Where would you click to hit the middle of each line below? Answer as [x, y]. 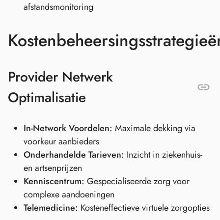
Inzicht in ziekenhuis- [163, 154]
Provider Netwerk [60, 77]
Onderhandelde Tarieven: [74, 154]
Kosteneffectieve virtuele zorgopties [144, 207]
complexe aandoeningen [69, 194]
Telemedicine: [51, 207]
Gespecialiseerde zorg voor [137, 181]
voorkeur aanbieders [61, 141]
